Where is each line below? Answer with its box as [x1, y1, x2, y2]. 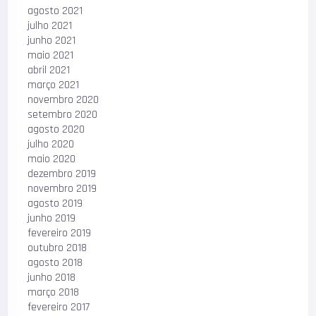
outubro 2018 [28, 241, 87, 255]
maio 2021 [28, 48, 74, 63]
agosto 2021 [28, 4, 83, 18]
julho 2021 [28, 18, 73, 33]
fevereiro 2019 [28, 226, 92, 241]
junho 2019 [28, 211, 76, 226]
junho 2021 [28, 33, 76, 48]
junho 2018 [28, 270, 76, 285]
